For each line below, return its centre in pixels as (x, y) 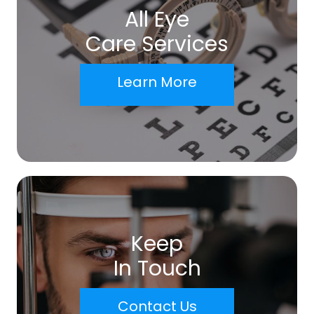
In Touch (157, 268)
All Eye (157, 19)
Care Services (157, 44)
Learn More (157, 82)
